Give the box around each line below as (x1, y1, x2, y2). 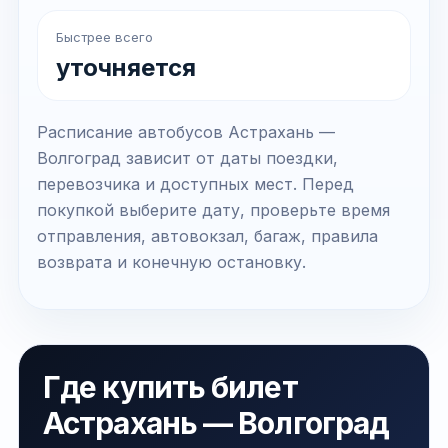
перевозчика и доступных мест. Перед (37, 174, 354, 194)
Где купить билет (43, 369, 298, 405)
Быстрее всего (56, 29, 153, 45)
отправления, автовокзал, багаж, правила (37, 226, 378, 246)
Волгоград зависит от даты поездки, (37, 148, 338, 168)
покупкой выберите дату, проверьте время (37, 200, 390, 220)
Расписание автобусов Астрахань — (37, 122, 335, 142)
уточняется (56, 53, 196, 82)
